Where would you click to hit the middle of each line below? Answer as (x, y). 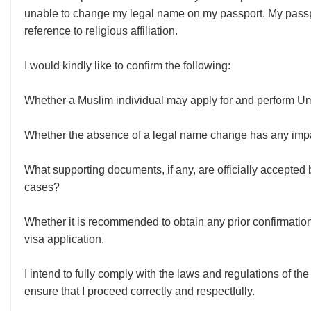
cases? (42, 187)
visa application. (64, 239)
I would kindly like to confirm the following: (127, 66)
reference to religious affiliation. (101, 31)
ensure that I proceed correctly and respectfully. (140, 291)
